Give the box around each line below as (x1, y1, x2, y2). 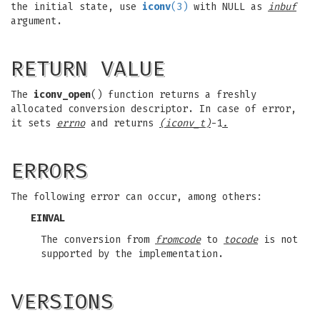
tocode (224, 234, 258, 246)
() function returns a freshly (91, 89, 256, 101)
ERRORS (11, 158, 88, 184)
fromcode (155, 234, 201, 246)
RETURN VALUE (11, 56, 165, 81)
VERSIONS (11, 289, 114, 314)
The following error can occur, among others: (11, 191, 262, 203)
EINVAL (31, 212, 65, 224)
